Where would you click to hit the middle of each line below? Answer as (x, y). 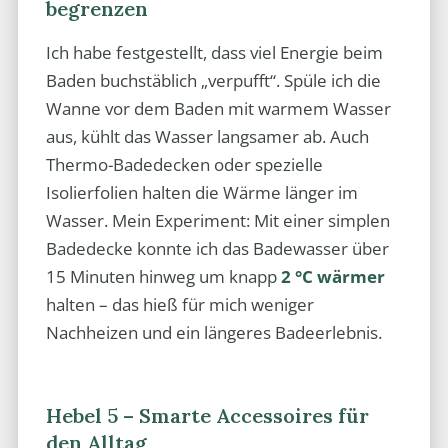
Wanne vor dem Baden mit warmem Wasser (218, 109)
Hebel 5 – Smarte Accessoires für (207, 416)
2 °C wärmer (332, 277)
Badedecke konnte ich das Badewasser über (217, 249)
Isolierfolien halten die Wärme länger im (201, 193)
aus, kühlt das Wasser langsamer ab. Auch (207, 137)
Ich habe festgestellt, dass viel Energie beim (214, 53)
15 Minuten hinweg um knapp (163, 277)
